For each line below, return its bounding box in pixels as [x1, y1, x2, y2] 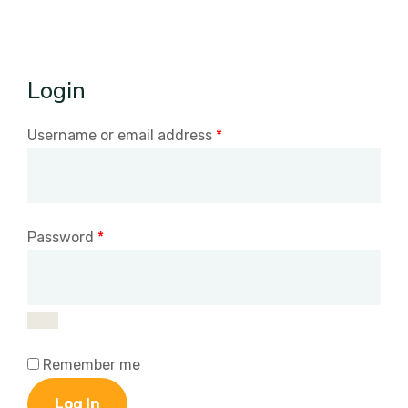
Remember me [43, 356, 140, 373]
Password [27, 229, 97, 246]
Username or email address [27, 127, 216, 144]
